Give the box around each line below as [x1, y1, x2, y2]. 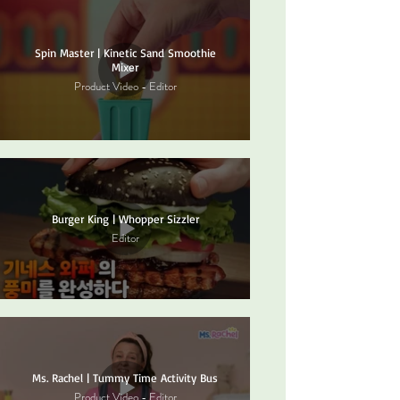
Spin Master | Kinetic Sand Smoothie [34, 46, 216, 60]
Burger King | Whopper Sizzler [51, 212, 199, 226]
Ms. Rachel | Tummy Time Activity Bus [32, 371, 218, 385]
